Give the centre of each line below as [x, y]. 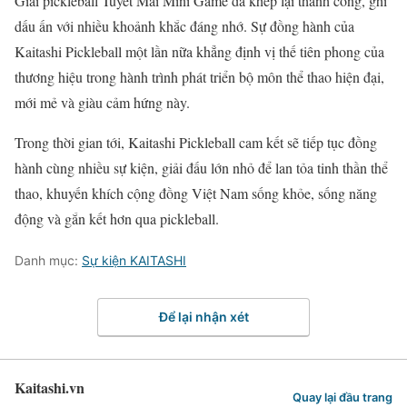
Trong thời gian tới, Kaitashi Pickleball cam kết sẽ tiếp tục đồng [196, 142]
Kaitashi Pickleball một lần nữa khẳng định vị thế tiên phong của [199, 51]
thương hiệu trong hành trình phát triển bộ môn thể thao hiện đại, [199, 76]
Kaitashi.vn [50, 388]
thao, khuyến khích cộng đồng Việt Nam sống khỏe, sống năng [196, 193]
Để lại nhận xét [203, 317]
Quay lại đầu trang [342, 397]
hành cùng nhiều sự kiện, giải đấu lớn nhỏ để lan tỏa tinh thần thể [201, 167]
